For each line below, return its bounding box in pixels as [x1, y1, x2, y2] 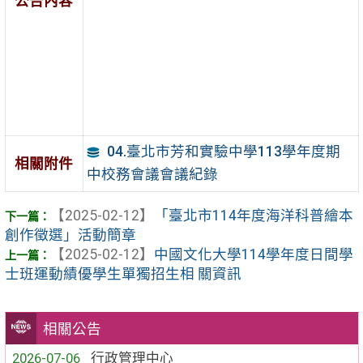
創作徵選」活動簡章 [4, 227, 136, 244]
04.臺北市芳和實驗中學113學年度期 [106, 143, 340, 160]
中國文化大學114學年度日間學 [153, 246, 353, 263]
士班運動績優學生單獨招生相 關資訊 [4, 266, 241, 283]
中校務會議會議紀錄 [86, 166, 218, 183]
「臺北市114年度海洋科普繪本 [153, 207, 353, 224]
